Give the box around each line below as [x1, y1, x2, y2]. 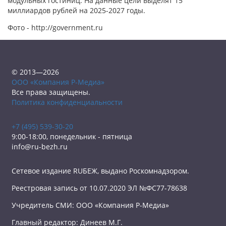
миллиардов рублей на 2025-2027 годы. [8, 6, 145, 15]
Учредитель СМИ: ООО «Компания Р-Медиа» [12, 200, 169, 210]
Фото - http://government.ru [8, 23, 103, 32]
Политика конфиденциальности [12, 97, 123, 107]
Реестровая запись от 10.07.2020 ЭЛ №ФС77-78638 [12, 183, 187, 193]
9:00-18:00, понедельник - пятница [12, 132, 132, 141]
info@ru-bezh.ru [12, 142, 68, 151]
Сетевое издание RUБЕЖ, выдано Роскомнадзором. [12, 166, 189, 176]
